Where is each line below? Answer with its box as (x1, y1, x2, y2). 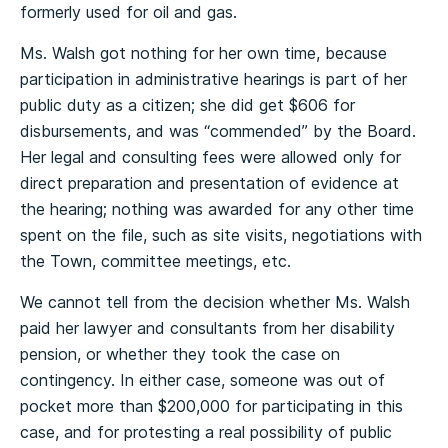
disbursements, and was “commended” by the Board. (20, 121, 416, 141)
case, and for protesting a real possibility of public (20, 422, 392, 442)
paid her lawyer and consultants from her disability (20, 318, 395, 338)
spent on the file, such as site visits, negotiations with (20, 225, 422, 245)
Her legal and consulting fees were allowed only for (20, 147, 401, 167)
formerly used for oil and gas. (20, 2, 237, 22)
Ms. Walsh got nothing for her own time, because (20, 43, 387, 63)
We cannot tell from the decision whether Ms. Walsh (20, 292, 410, 312)
